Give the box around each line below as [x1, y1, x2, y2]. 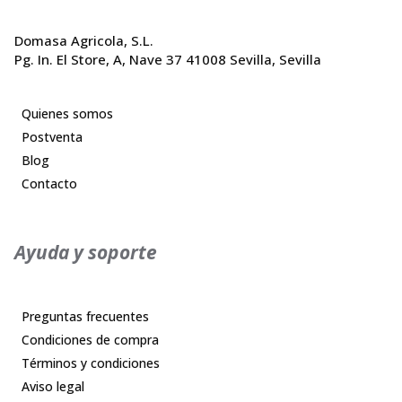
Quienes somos [22, 104, 113, 122]
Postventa [22, 127, 83, 145]
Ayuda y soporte [14, 239, 157, 265]
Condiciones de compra [22, 331, 159, 349]
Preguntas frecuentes [22, 308, 149, 326]
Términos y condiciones [22, 354, 160, 372]
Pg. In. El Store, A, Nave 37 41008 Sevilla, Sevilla [14, 50, 321, 69]
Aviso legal [22, 378, 84, 396]
